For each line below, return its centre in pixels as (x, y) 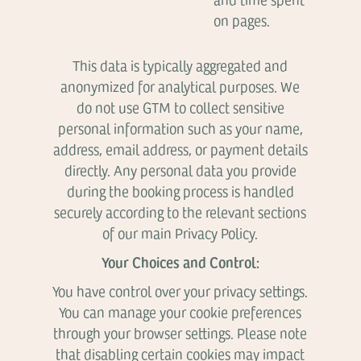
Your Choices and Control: (180, 261)
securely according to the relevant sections (180, 212)
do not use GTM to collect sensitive (180, 107)
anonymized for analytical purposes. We (180, 86)
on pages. (242, 20)
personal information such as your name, (180, 128)
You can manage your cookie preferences (180, 312)
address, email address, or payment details (180, 149)
